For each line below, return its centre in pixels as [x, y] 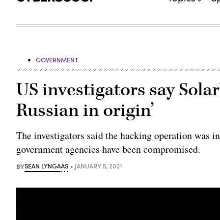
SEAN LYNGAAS [47, 166]
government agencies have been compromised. [109, 149]
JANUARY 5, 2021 [99, 166]
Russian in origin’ [85, 110]
